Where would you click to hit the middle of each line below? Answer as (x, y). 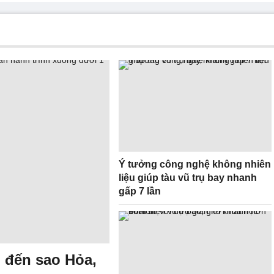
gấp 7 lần (140, 191)
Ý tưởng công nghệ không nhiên (195, 164)
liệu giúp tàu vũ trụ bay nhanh (188, 178)
